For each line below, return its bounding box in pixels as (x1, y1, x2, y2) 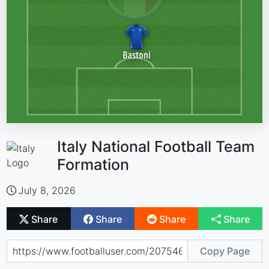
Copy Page (199, 244, 250, 257)
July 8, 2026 (19, 184, 76, 197)
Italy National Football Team (56, 138, 255, 156)
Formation (56, 156, 129, 174)
